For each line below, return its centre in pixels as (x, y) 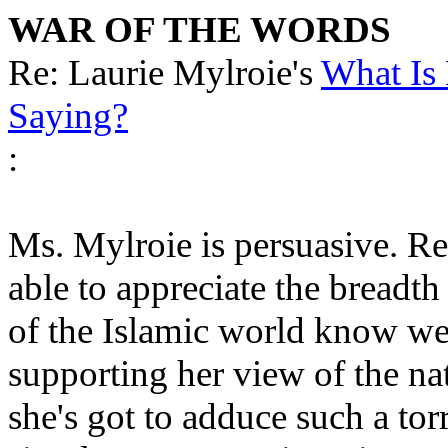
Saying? (68, 115)
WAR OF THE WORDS (199, 29)
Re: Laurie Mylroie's (164, 72)
